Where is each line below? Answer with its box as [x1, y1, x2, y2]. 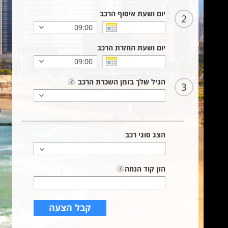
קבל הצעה [49, 202, 91, 214]
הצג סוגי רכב [125, 130, 165, 139]
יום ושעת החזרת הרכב [97, 43, 165, 52]
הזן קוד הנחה [125, 164, 165, 174]
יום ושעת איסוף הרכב [100, 9, 165, 18]
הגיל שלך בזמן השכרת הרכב [76, 77, 165, 87]
